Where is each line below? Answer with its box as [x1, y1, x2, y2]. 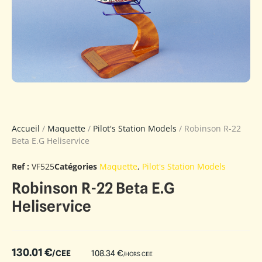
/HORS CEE [123, 250, 153, 257]
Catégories [54, 160, 97, 172]
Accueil [12, 122, 40, 134]
